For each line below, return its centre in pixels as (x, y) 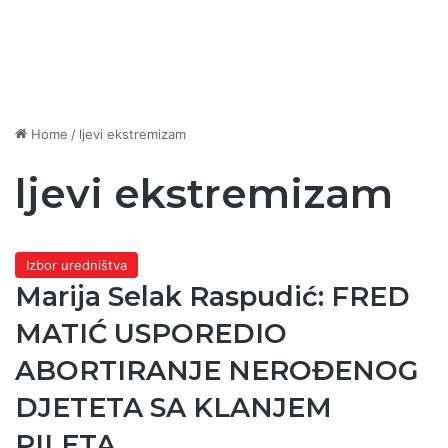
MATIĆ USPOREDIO (151, 334)
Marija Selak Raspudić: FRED (212, 297)
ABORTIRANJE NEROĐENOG (216, 371)
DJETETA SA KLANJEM (173, 408)
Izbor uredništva (76, 265)
